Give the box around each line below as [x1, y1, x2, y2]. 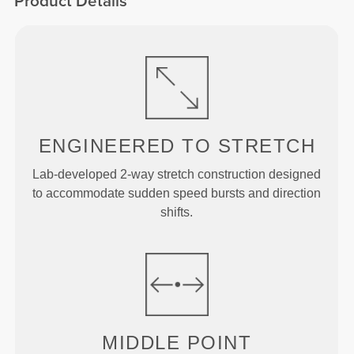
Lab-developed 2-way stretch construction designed [32, 168, 322, 182]
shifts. [160, 205, 194, 220]
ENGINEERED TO [38, 135, 212, 157]
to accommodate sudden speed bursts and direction [32, 186, 322, 201]
